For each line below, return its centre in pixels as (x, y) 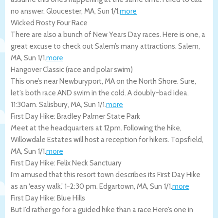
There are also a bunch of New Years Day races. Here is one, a (108, 34)
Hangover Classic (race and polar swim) (72, 69)
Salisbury (53, 104)
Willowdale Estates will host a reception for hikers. (91, 139)
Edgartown (117, 186)
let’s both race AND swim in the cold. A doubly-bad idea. (100, 93)
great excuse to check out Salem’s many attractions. (94, 46)
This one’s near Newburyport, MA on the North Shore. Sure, (103, 81)
